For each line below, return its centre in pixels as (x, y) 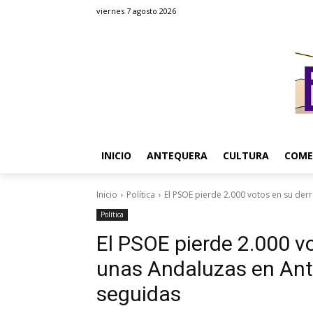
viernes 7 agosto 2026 (136, 11)
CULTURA (246, 155)
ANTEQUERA (177, 155)
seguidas (139, 294)
